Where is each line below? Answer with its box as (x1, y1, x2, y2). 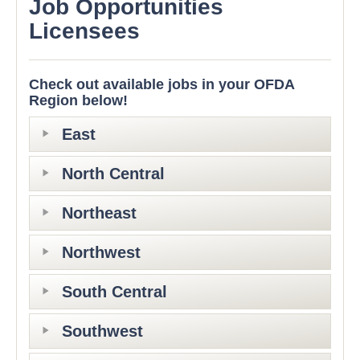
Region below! (29, 92, 128, 109)
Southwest (62, 322, 143, 341)
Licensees (29, 18, 140, 44)
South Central (62, 283, 167, 301)
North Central (62, 165, 165, 183)
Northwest (62, 243, 141, 262)
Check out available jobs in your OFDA (29, 76, 294, 93)
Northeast (62, 204, 137, 223)
